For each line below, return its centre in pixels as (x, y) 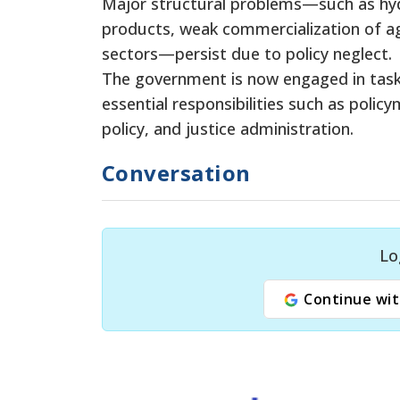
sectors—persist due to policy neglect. (247, 53)
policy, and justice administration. (228, 128)
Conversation (176, 172)
